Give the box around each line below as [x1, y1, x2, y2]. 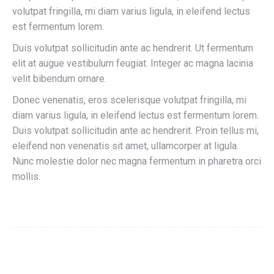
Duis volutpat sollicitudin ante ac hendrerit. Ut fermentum [12, 42, 253, 54]
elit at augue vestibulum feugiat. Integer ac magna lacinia [12, 57, 253, 69]
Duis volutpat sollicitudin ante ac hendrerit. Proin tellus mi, [12, 125, 259, 136]
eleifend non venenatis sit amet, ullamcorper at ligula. [12, 140, 239, 152]
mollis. [12, 171, 40, 182]
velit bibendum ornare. [12, 73, 106, 84]
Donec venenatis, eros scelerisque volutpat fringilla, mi [12, 94, 246, 106]
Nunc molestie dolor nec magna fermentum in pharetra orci [12, 155, 261, 167]
